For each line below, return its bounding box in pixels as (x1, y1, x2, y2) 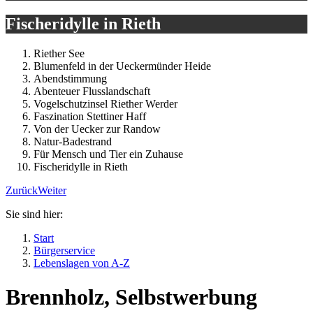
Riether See (34, 47, 85, 59)
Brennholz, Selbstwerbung (6, 284, 257, 310)
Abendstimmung (34, 72, 107, 85)
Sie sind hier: (6, 208, 63, 220)
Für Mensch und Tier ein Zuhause (34, 147, 183, 160)
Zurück (6, 184, 38, 196)
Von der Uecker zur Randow (34, 122, 161, 135)
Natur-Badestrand (34, 135, 112, 147)
